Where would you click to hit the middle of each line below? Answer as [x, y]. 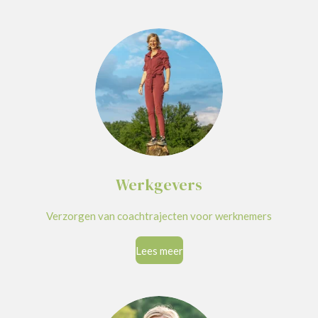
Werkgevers [159, 185]
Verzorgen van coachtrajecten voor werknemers [159, 215]
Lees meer [159, 250]
